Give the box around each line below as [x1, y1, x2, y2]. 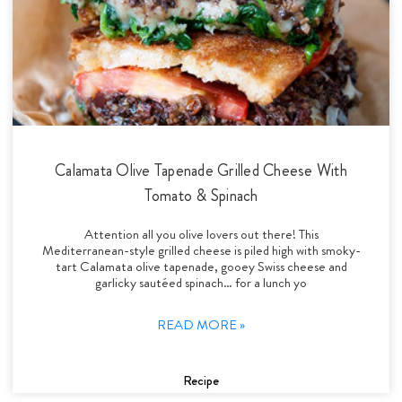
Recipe [183, 370, 219, 390]
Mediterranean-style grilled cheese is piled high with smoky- [41, 240, 361, 260]
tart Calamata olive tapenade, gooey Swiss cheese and [55, 256, 347, 276]
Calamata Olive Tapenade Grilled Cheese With [55, 158, 347, 182]
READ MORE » [157, 314, 245, 335]
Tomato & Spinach [144, 183, 258, 207]
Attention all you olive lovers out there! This [83, 223, 319, 244]
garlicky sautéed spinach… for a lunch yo [95, 272, 307, 293]
